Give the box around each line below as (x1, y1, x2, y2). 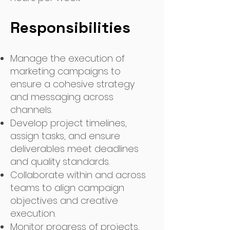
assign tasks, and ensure (10, 129, 120, 142)
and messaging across (10, 90, 113, 103)
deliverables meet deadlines (10, 142, 139, 155)
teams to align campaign (10, 181, 124, 194)
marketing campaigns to (10, 65, 121, 78)
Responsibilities (10, 17, 130, 37)
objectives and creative (10, 194, 118, 207)
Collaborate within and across (10, 168, 146, 181)
